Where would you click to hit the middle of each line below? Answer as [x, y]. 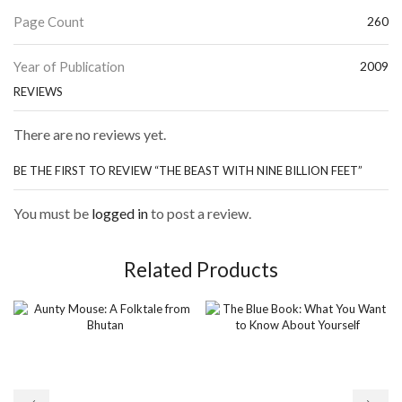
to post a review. [200, 213]
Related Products [201, 270]
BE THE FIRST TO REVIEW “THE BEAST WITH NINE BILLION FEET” [188, 170]
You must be [52, 213]
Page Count [49, 22]
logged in [120, 213]
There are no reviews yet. [90, 135]
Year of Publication [69, 67]
